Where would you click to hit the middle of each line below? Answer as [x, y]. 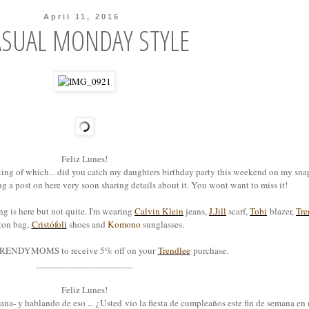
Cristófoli [49, 225]
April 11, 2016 [82, 17]
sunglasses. [163, 225]
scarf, [238, 211]
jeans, [196, 211]
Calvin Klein [159, 211]
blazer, [281, 211]
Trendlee [174, 251]
